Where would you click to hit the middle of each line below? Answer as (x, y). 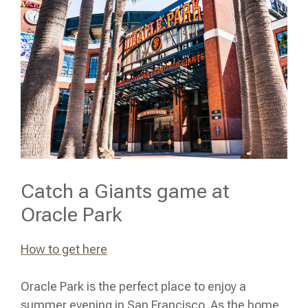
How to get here (64, 250)
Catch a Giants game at (125, 191)
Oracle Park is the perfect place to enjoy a (133, 287)
